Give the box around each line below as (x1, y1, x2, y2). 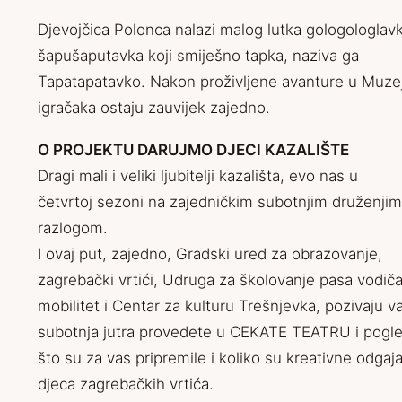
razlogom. (38, 219, 108, 237)
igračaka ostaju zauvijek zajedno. (38, 99, 270, 117)
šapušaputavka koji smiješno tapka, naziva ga (38, 47, 359, 65)
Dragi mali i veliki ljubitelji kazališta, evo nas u (38, 167, 363, 185)
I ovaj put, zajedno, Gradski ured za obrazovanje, (38, 245, 382, 263)
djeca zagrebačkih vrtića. (38, 375, 214, 393)
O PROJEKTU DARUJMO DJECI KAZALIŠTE (38, 141, 349, 159)
